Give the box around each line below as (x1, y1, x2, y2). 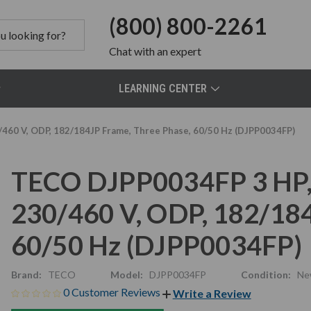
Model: (110, 269, 143, 280)
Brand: (10, 269, 42, 280)
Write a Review (172, 286, 251, 300)
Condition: (240, 269, 291, 280)
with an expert (133, 44, 201, 58)
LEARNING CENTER (119, 82, 208, 95)
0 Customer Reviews (62, 285, 162, 299)
